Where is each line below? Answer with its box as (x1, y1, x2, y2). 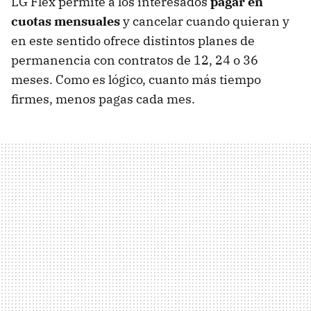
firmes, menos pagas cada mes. (11, 91, 195, 108)
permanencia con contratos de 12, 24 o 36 (11, 52, 258, 69)
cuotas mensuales (11, 13, 120, 30)
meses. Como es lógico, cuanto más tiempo (11, 72, 261, 88)
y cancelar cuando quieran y (120, 13, 289, 30)
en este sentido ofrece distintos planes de (11, 33, 255, 49)
